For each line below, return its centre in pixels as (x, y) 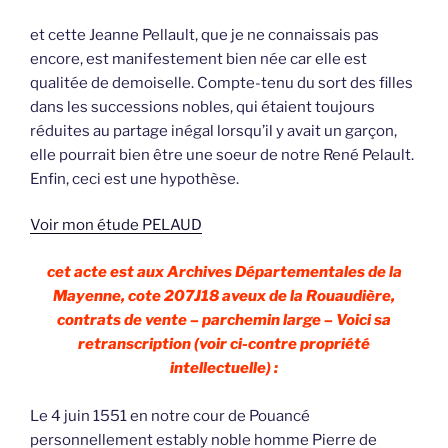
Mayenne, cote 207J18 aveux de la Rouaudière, (224, 295)
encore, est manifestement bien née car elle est (198, 58)
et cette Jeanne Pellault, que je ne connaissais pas (204, 34)
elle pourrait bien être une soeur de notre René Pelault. (222, 154)
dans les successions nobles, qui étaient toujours (202, 106)
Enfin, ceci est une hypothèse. (134, 178)
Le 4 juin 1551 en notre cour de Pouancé (170, 415)
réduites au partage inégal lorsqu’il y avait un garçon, (213, 130)
